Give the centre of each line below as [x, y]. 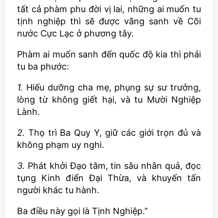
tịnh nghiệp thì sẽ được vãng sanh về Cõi [109, 21]
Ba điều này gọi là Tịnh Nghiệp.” [82, 211]
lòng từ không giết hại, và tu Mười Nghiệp [109, 100]
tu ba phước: [43, 66]
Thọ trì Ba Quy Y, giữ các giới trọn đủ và [115, 133]
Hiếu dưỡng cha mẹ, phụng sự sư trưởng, [113, 87]
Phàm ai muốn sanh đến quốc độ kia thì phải [109, 54]
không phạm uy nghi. [61, 145]
